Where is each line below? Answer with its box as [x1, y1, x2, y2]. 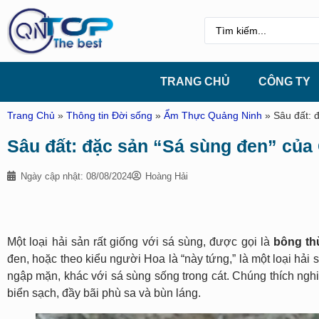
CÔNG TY [258, 75, 310, 88]
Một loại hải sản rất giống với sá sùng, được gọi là [7, 235, 273, 248]
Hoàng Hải [145, 170, 188, 182]
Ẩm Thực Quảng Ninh [164, 110, 262, 121]
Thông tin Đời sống [66, 110, 152, 121]
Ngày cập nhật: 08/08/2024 [21, 170, 132, 182]
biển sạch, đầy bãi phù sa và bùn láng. [7, 286, 201, 299]
